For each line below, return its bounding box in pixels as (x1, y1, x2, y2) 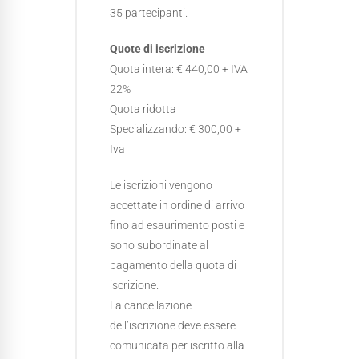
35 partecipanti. (110, 6, 188, 19)
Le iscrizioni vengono (110, 179, 212, 192)
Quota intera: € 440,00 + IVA (110, 63, 248, 75)
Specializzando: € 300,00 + (110, 123, 241, 135)
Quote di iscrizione (110, 42, 205, 55)
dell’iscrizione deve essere (110, 319, 236, 332)
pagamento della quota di (110, 259, 236, 272)
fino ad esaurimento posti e (110, 219, 244, 232)
